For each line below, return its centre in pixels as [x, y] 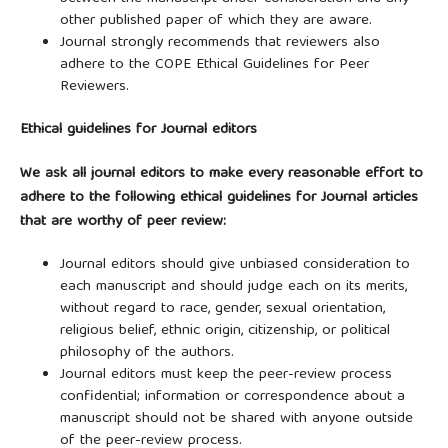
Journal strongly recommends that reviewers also [219, 43]
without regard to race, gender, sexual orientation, [222, 309]
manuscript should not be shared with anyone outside [236, 419]
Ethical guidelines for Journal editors [138, 130]
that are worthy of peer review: [122, 222]
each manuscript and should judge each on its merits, [233, 287]
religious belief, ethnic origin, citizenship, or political [224, 331]
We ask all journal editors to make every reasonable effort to [221, 174]
